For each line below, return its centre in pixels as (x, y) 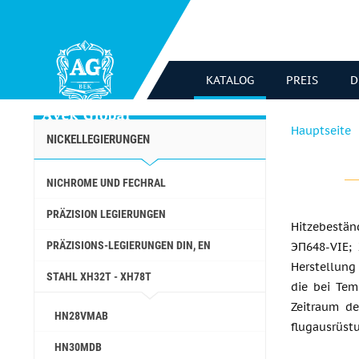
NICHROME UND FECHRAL (106, 183)
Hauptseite (321, 131)
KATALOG (230, 80)
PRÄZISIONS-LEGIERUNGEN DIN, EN (129, 245)
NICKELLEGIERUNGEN (98, 139)
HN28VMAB (81, 316)
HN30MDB (78, 347)
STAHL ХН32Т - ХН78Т (99, 276)
